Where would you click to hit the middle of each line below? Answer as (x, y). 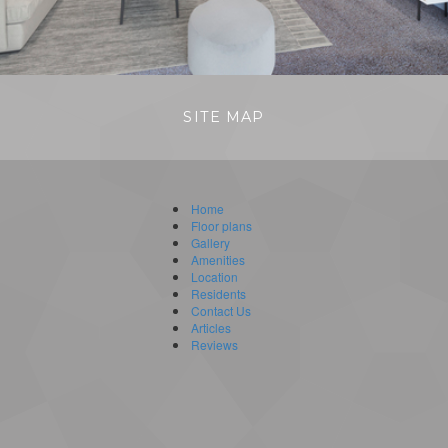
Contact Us (221, 310)
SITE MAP (224, 117)
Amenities (218, 259)
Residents (218, 293)
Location (214, 276)
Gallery (210, 242)
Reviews (214, 344)
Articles (211, 327)
